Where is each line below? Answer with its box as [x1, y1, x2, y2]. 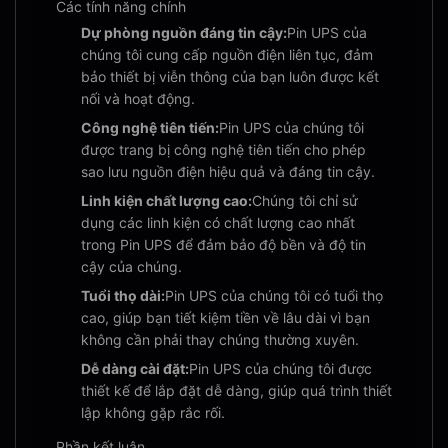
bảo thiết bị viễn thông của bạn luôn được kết [81, 68, 379, 85]
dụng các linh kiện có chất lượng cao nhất [81, 214, 355, 231]
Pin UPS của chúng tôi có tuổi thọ [165, 287, 383, 304]
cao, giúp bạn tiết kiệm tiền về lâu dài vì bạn [81, 309, 370, 326]
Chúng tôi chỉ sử [252, 192, 358, 209]
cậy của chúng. [81, 258, 182, 275]
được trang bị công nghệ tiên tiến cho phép [81, 141, 366, 158]
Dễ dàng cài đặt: [81, 360, 189, 377]
